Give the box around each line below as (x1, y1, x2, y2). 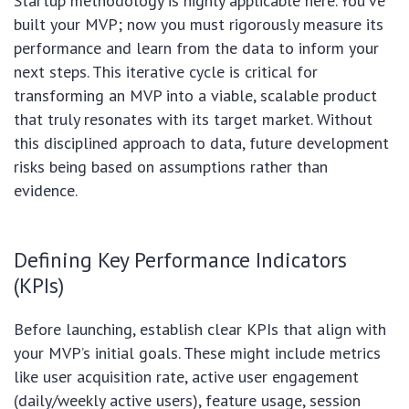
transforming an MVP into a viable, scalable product (14, 85, 377, 107)
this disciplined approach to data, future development (14, 132, 389, 154)
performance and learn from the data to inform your (14, 37, 379, 59)
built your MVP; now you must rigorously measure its (14, 14, 383, 36)
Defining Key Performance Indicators (14, 246, 347, 274)
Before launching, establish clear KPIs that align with (14, 319, 386, 341)
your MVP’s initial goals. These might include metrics (14, 342, 381, 364)
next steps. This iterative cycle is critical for (14, 61, 318, 83)
